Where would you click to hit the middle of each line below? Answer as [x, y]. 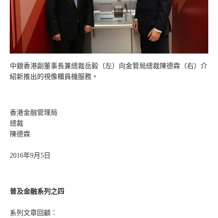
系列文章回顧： [34, 213]
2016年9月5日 [30, 155]
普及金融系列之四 [37, 191]
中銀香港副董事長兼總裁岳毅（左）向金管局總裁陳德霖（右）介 [109, 66]
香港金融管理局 [34, 113]
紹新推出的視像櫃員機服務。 [54, 77]
